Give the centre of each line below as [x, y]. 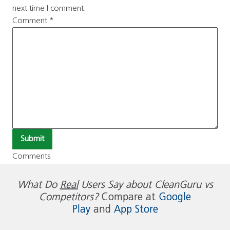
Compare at [129, 197]
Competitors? [69, 197]
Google [175, 197]
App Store [136, 210]
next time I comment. [49, 8]
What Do [39, 185]
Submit [32, 139]
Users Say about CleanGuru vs [145, 185]
